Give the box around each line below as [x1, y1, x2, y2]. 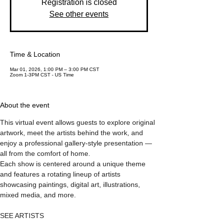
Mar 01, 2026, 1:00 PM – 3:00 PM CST [10, 67, 99, 73]
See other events [49, 10, 109, 19]
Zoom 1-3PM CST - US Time [10, 72, 74, 78]
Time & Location [10, 50, 60, 59]
